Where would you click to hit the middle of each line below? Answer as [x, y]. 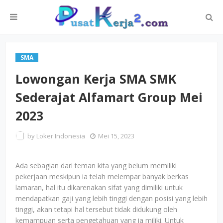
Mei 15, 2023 [116, 136]
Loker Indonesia [61, 136]
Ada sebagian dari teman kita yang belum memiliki [96, 166]
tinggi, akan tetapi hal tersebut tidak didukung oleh [96, 209]
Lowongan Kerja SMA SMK [96, 79]
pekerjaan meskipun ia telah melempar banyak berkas [102, 176]
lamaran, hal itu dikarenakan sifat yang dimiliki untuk [99, 187]
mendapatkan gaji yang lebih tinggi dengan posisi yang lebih [111, 198]
